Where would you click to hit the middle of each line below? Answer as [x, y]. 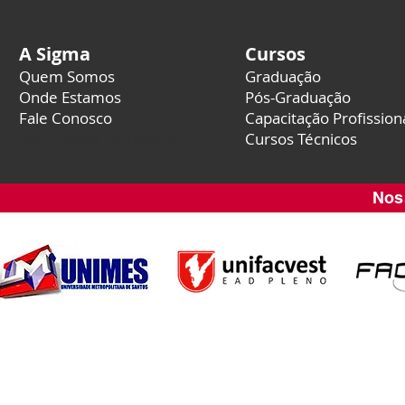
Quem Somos [67, 76]
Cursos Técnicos [301, 139]
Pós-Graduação [298, 97]
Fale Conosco [66, 118]
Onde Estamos [70, 97]
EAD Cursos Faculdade [97, 139]
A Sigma [55, 54]
